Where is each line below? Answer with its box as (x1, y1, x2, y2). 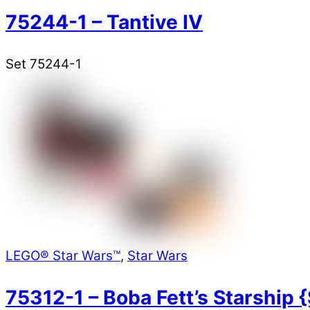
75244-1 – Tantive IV (6, 10, 203, 34)
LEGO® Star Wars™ (6, 247, 120, 264)
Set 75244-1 (6, 56, 82, 73)
